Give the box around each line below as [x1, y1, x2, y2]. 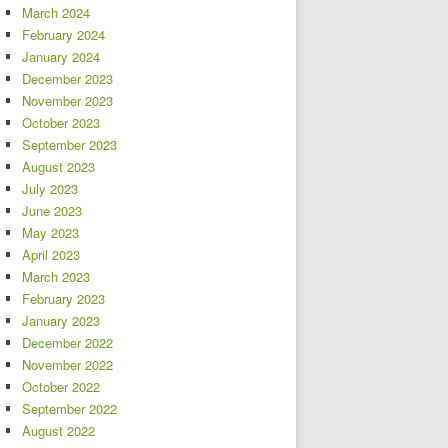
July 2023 [22, 179, 78, 198]
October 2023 [22, 113, 100, 132]
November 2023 [22, 91, 113, 110]
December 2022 [22, 333, 113, 352]
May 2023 [22, 223, 79, 242]
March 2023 [22, 267, 90, 286]
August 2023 [22, 157, 95, 176]
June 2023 [22, 201, 82, 220]
